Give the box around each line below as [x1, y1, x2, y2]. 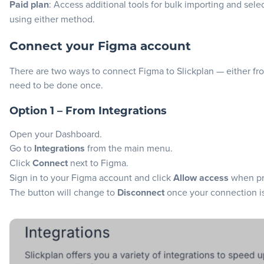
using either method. [9, 12, 95, 25]
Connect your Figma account [9, 41, 191, 53]
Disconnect [117, 185, 164, 199]
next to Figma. [68, 156, 128, 169]
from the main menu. [85, 141, 173, 154]
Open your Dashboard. [9, 127, 102, 140]
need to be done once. [9, 78, 103, 91]
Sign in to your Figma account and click [9, 170, 173, 184]
